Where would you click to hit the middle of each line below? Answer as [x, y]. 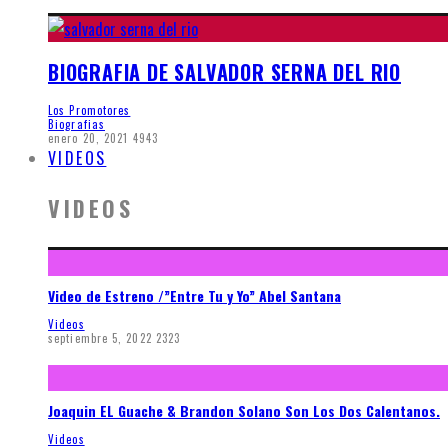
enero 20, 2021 [88, 138]
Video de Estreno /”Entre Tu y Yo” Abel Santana [194, 296]
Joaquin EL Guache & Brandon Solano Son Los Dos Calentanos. [244, 411]
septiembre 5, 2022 [100, 337]
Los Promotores [89, 110]
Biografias [76, 124]
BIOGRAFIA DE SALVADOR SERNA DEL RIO [224, 72]
